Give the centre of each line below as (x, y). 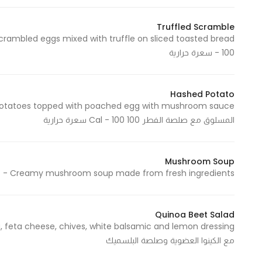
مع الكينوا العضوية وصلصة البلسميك (170, 240)
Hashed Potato (202, 94)
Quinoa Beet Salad (195, 215)
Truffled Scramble (196, 27)
